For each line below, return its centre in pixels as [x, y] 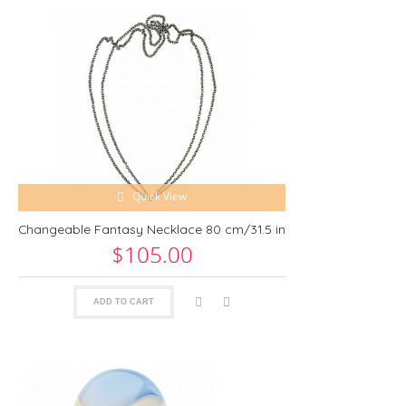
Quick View [159, 196]
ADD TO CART [124, 301]
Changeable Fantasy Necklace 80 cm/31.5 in [152, 229]
